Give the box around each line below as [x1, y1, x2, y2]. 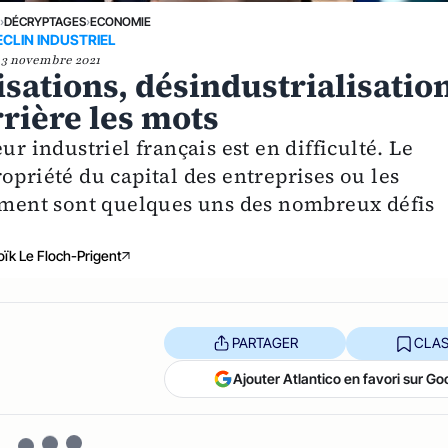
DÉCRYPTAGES [4, 13, 87, 29]
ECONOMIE [90, 13, 152, 29]
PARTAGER [231, 334, 298, 351]
